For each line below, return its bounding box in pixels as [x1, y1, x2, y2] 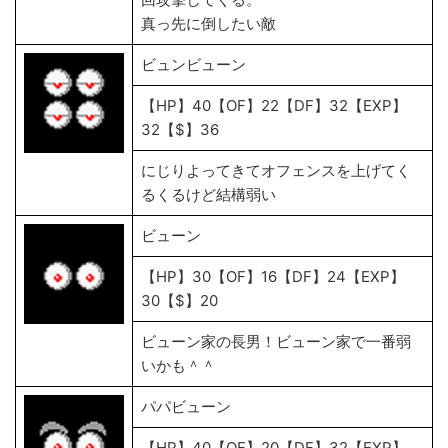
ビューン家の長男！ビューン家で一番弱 [141, 332, 411, 351]
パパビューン [141, 397, 231, 416]
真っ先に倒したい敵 [141, 14, 280, 33]
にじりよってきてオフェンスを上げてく [141, 161, 411, 180]
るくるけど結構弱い [141, 185, 276, 204]
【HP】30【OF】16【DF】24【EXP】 [141, 267, 405, 286]
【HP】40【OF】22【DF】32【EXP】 [141, 96, 407, 115]
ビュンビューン [141, 55, 246, 74]
